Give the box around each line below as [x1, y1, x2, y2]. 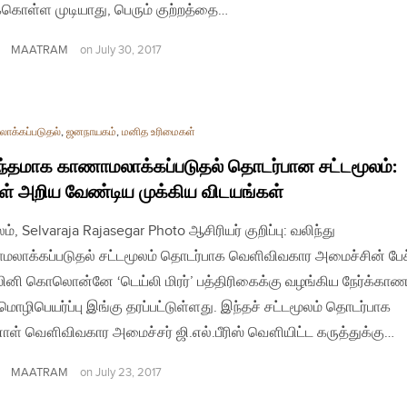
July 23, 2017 [95, 365, 162, 380]
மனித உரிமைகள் [122, 124, 195, 139]
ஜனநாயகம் [66, 124, 116, 139]
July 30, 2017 [95, 43, 162, 57]
